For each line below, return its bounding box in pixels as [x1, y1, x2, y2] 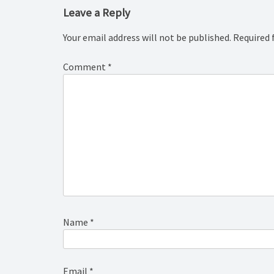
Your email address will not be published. [63, 31, 231, 44]
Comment [63, 61, 108, 73]
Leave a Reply [63, 6, 130, 20]
